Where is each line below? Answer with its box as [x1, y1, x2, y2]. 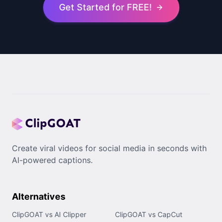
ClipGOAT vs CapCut [115, 210, 182, 219]
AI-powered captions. [12, 155, 93, 166]
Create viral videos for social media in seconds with [12, 143, 207, 154]
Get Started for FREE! [58, 2, 152, 13]
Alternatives [12, 191, 65, 202]
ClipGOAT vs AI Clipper [12, 210, 86, 219]
